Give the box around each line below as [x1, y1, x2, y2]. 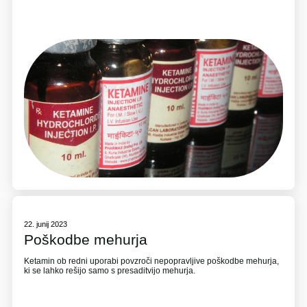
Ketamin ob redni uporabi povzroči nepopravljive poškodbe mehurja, [24, 256, 280, 267]
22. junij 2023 [24, 219, 68, 228]
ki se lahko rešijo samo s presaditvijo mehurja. [24, 266, 196, 276]
